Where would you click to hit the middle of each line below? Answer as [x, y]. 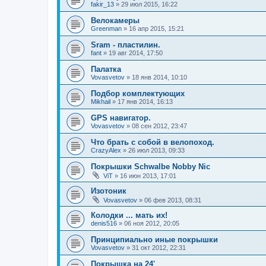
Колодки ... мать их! [129, 215]
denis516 [104, 223]
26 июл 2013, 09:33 [156, 150]
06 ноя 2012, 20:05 [152, 223]
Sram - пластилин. [126, 45]
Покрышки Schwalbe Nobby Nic [151, 166]
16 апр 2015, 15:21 [156, 28]
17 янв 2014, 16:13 [145, 101]
